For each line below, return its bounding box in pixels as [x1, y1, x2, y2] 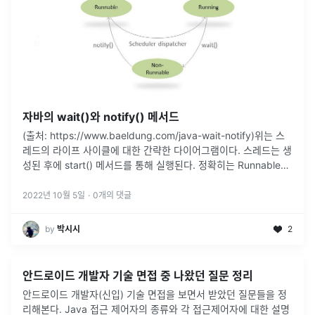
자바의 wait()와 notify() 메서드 [22, 109, 179, 124]
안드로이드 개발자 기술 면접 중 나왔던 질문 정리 [22, 268, 253, 283]
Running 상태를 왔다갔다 [22, 173, 129, 186]
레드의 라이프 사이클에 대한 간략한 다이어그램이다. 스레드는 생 [22, 143, 292, 156]
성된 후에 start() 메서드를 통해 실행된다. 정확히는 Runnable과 [22, 158, 290, 171]
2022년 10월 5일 [22, 189, 85, 200]
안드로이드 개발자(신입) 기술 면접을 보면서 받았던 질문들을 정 [22, 288, 287, 300]
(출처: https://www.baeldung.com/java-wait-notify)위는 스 [22, 129, 285, 141]
